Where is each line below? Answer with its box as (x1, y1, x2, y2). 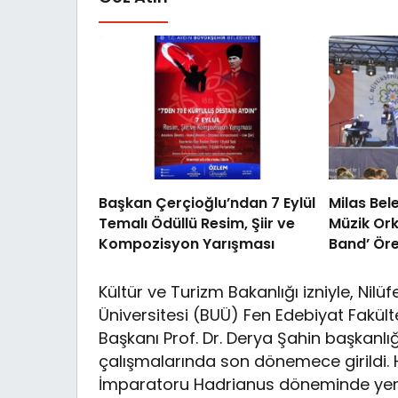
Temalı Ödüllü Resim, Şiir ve (99, 213, 295, 235)
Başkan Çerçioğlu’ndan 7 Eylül (99, 193, 315, 214)
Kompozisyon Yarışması (99, 234, 275, 255)
